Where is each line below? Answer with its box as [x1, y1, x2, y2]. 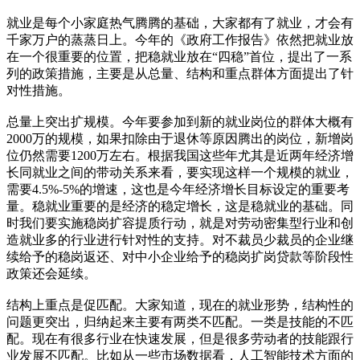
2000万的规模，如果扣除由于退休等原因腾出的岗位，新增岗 [6, 131, 354, 145]
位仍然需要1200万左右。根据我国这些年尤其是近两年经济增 [6, 148, 354, 162]
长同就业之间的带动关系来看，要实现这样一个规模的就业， [6, 165, 354, 179]
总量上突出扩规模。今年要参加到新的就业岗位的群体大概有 [6, 114, 354, 129]
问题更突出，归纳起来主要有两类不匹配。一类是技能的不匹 [6, 314, 354, 329]
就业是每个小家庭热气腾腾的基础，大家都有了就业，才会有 [6, 15, 354, 30]
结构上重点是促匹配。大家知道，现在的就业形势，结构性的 [6, 297, 354, 312]
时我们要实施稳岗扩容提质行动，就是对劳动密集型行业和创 [6, 215, 354, 230]
